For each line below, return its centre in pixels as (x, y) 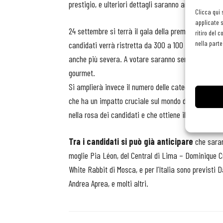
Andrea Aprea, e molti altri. (109, 183)
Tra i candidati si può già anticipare (131, 141)
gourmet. (82, 73)
